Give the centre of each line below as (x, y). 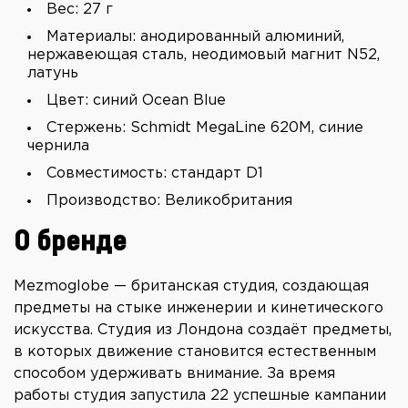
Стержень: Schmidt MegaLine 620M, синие (205, 128)
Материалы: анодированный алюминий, (195, 37)
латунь (53, 74)
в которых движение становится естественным (195, 352)
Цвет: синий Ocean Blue (136, 101)
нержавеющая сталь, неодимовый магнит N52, (204, 56)
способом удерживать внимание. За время (174, 374)
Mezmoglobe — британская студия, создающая (191, 287)
